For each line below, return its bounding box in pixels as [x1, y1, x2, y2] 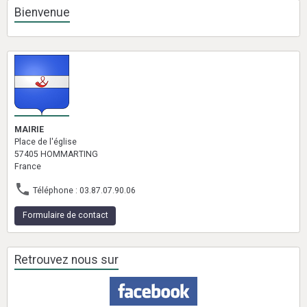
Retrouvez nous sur [14, 252, 119, 267]
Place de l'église [14, 137, 77, 147]
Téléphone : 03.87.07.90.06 [31, 186, 136, 195]
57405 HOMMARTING [14, 149, 98, 159]
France [14, 162, 41, 171]
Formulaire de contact [22, 210, 108, 221]
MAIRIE [14, 125, 44, 134]
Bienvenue [14, 5, 70, 19]
